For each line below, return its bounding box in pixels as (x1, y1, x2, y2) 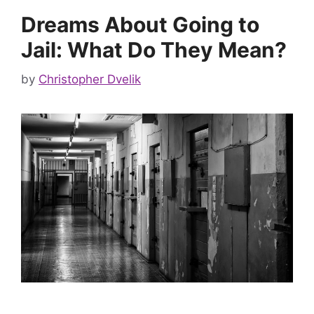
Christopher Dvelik (39, 71, 141, 86)
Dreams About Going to (21, 12, 259, 38)
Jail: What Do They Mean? (21, 37, 287, 63)
